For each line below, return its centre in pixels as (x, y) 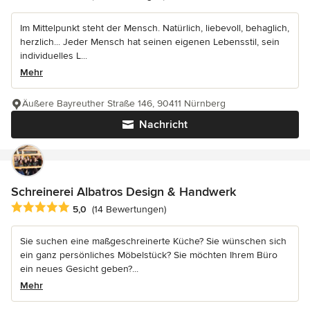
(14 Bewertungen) (129, 209)
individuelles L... (54, 56)
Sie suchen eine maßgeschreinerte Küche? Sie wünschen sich (153, 241)
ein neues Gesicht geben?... (79, 269)
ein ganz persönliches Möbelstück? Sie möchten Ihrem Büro (149, 255)
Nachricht (163, 125)
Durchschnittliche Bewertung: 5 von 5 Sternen (122, 208)
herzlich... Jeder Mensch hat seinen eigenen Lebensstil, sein (150, 42)
